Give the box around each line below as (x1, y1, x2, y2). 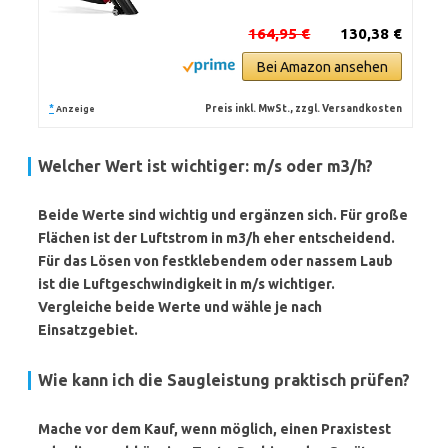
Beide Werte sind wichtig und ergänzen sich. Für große (38, 207, 408, 223)
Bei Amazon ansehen (256, 59, 388, 75)
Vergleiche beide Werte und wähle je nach (38, 299, 322, 315)
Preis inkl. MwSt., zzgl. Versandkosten (205, 103, 403, 114)
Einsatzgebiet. (38, 322, 138, 338)
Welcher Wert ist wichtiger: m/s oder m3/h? (38, 157, 373, 175)
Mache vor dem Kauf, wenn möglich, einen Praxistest (38, 421, 391, 437)
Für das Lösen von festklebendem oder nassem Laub (38, 253, 393, 269)
